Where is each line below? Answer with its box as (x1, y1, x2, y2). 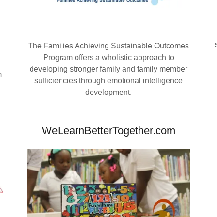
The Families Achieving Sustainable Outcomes (28, 42, 189, 50)
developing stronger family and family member (30, 65, 187, 74)
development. (85, 88, 132, 97)
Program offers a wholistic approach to (43, 53, 174, 62)
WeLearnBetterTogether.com (42, 124, 175, 137)
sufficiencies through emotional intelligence (34, 77, 183, 85)
